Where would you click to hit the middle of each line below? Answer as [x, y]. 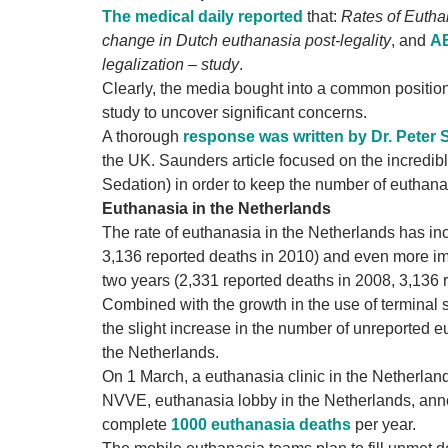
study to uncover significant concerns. [234, 113]
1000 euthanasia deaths [261, 425]
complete [136, 425]
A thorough [140, 137]
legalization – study [170, 65]
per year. [383, 425]
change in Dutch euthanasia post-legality [246, 41]
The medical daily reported [202, 17]
